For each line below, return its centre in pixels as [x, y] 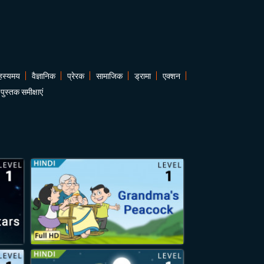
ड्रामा [142, 76]
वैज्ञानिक [43, 76]
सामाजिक [109, 76]
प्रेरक [75, 76]
